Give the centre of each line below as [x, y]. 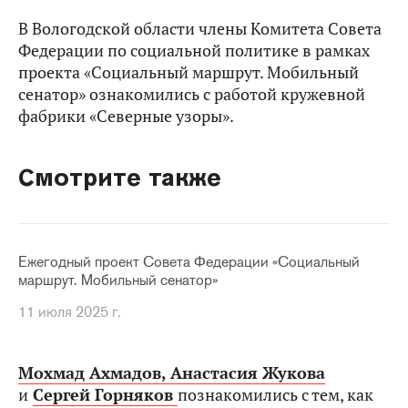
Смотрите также [120, 177]
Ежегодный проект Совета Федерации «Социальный [189, 262]
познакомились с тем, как [275, 395]
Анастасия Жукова [248, 373]
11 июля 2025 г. [70, 312]
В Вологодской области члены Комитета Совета [200, 29]
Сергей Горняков [103, 395]
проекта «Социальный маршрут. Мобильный [189, 72]
